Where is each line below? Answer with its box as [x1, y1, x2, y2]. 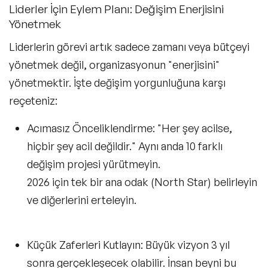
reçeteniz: [9, 94, 57, 108]
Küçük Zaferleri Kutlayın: [27, 238, 143, 252]
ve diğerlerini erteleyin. [27, 193, 136, 207]
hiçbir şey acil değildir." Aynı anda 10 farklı [27, 139, 223, 153]
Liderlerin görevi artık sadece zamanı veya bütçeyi [9, 40, 249, 54]
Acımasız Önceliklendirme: [27, 121, 155, 135]
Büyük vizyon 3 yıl [143, 238, 230, 252]
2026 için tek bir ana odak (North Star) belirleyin [27, 175, 257, 189]
